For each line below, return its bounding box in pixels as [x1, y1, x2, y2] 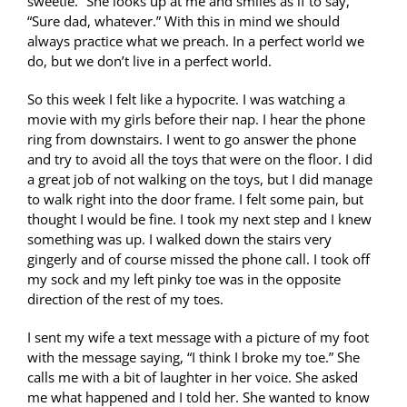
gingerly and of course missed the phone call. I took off [27, 250, 370, 269]
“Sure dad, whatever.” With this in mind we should [27, 12, 340, 31]
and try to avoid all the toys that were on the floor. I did [27, 150, 372, 169]
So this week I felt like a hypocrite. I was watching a [27, 90, 345, 109]
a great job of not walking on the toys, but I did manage [27, 170, 372, 189]
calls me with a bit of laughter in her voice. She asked [27, 368, 358, 387]
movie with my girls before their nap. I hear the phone [27, 110, 365, 129]
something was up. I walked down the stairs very [27, 230, 332, 249]
